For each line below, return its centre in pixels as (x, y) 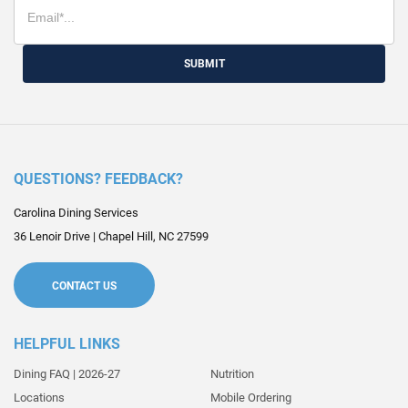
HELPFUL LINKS (67, 344)
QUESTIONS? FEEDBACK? (98, 179)
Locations (39, 398)
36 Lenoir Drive (52, 236)
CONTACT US (84, 286)
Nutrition (232, 374)
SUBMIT (204, 64)
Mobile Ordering (250, 398)
